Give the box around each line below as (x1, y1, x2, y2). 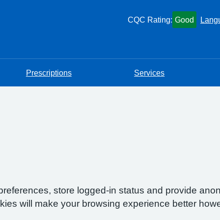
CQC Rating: (128, 16, 172, 24)
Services (134, 69, 165, 77)
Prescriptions (26, 69, 72, 77)
